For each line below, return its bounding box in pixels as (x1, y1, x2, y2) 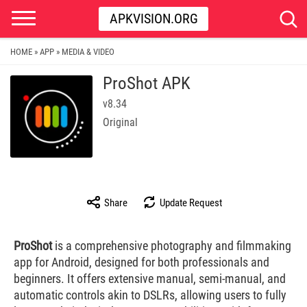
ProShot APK (103, 73, 191, 93)
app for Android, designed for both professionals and (14, 255, 269, 269)
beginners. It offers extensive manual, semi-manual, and (14, 271, 286, 286)
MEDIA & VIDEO (62, 46, 114, 57)
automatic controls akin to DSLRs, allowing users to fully (14, 288, 286, 302)
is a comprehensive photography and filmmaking (52, 238, 291, 253)
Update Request (157, 197, 222, 209)
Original (103, 116, 138, 129)
